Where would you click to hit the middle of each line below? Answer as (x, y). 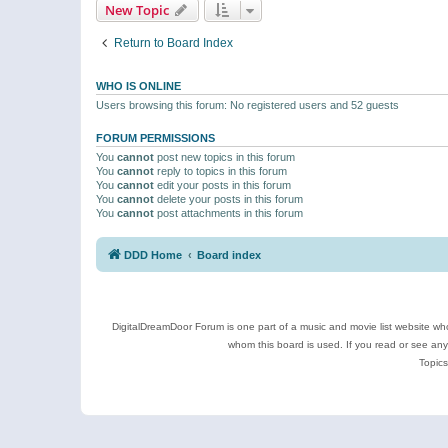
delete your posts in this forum (228, 199)
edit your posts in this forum (222, 185)
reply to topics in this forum (220, 171)
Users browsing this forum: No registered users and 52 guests (247, 105)
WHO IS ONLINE (138, 86)
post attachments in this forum (228, 213)
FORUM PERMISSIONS (155, 138)
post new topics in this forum (224, 157)
